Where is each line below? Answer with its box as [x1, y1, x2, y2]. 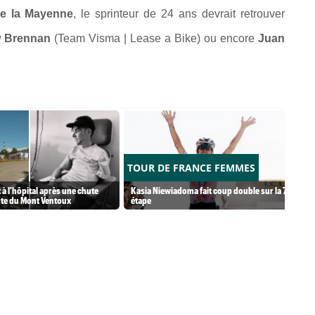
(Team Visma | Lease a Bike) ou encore [54, 32, 258, 45]
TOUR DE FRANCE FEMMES [127, 161, 255, 175]
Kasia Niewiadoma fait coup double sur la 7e [131, 184, 291, 197]
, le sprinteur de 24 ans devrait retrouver [73, 8, 285, 20]
